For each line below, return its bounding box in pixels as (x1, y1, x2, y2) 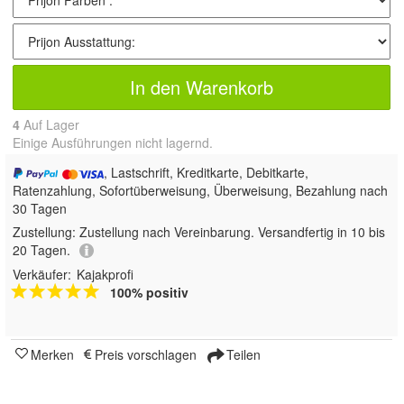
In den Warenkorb (130, 74, 273, 100)
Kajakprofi (77, 265, 133, 284)
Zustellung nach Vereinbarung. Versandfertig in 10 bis (79, 223, 385, 241)
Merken (31, 345, 74, 364)
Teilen (223, 345, 261, 364)
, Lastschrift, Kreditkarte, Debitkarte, (104, 163, 309, 181)
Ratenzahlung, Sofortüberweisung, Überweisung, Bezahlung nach (13, 181, 388, 199)
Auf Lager (20, 115, 79, 133)
